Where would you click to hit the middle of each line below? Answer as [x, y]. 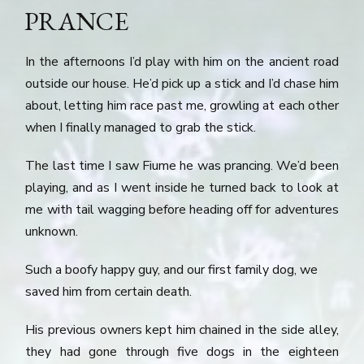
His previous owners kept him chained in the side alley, [182, 329]
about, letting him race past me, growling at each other [182, 105]
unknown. [52, 231]
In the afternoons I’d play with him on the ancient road [182, 61]
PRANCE [77, 21]
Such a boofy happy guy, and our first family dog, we [172, 269]
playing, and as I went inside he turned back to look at [182, 187]
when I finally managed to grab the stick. [141, 127]
